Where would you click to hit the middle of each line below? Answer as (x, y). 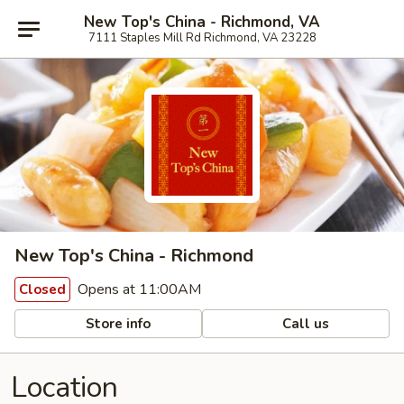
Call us (304, 323)
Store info (117, 323)
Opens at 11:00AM (138, 289)
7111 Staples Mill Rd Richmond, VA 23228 (202, 37)
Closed (42, 289)
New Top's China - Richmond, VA (202, 22)
